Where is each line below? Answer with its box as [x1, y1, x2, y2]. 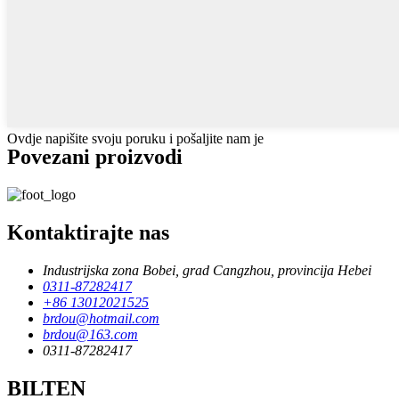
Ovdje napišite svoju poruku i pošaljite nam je [7, 131, 264, 147]
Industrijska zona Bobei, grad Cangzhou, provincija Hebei [43, 263, 371, 279]
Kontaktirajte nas [7, 221, 169, 245]
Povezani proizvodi [7, 145, 183, 169]
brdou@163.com [43, 327, 138, 343]
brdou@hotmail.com [43, 311, 159, 327]
